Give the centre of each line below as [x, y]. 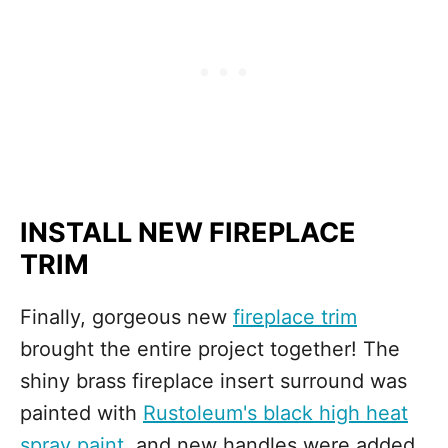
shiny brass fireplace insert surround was [213, 381]
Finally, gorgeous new [126, 317]
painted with [81, 413]
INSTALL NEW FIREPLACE [188, 232]
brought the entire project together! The [210, 349]
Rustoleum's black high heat [275, 413]
